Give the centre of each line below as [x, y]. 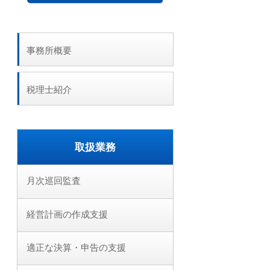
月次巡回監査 [54, 181]
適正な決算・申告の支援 [76, 247]
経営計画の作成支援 [67, 214]
